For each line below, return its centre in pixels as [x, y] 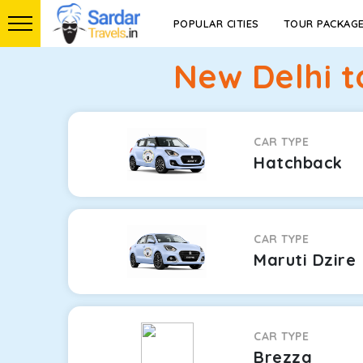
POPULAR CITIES [216, 23]
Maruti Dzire [305, 260]
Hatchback [298, 162]
